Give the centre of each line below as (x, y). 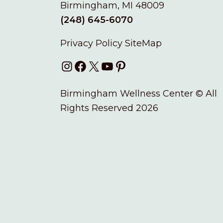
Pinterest (134, 66)
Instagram (83, 66)
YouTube (120, 66)
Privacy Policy (93, 44)
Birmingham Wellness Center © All (139, 94)
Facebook (95, 66)
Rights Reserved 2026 (109, 108)
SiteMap (143, 44)
